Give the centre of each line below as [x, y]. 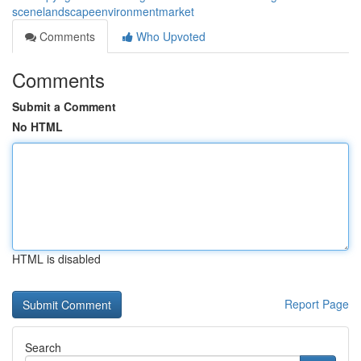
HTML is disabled [56, 259]
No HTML [37, 127]
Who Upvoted [169, 36]
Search [43, 347]
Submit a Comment [64, 106]
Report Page [317, 304]
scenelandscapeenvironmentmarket [103, 11]
